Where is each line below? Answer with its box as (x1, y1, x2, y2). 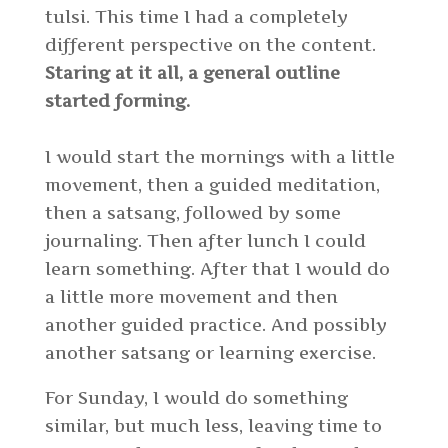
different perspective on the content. (44, 34, 376, 55)
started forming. (44, 90, 190, 111)
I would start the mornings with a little (44, 146, 395, 167)
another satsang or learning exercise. (44, 342, 376, 363)
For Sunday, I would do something (44, 387, 348, 408)
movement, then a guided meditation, (44, 174, 380, 195)
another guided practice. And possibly (44, 314, 387, 335)
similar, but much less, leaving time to (44, 415, 382, 436)
